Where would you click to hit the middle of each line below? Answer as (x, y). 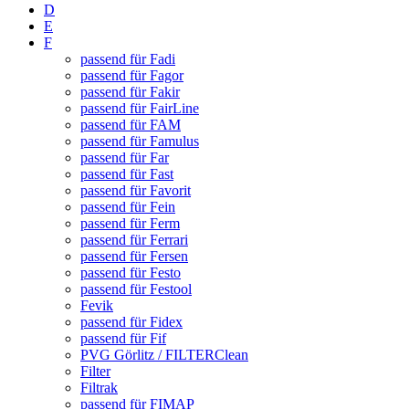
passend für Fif (123, 339)
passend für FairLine (140, 109)
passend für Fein (128, 207)
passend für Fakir (130, 92)
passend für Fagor (132, 76)
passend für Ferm (130, 224)
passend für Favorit (136, 191)
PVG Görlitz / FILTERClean (164, 355)
